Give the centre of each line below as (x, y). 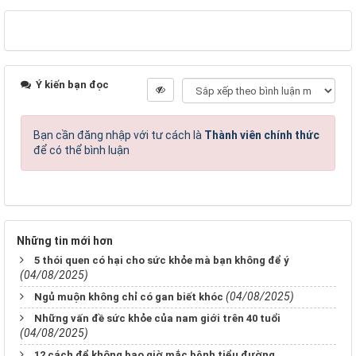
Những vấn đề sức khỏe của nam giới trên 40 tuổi (157, 319)
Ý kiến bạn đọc (71, 85)
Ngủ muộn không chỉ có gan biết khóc (129, 297)
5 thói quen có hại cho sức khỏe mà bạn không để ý (162, 261)
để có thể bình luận (81, 151)
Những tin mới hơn (65, 241)
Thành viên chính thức (262, 135)
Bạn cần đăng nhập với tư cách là (119, 135)
